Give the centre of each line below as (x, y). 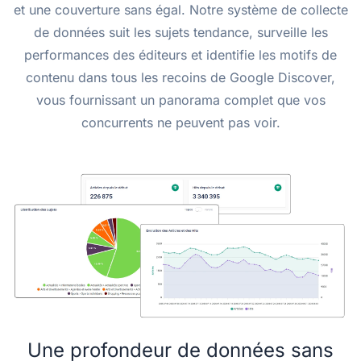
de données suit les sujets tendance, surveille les (180, 32)
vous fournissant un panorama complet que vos (180, 100)
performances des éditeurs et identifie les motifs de (180, 54)
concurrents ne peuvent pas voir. (180, 122)
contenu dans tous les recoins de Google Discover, (180, 77)
